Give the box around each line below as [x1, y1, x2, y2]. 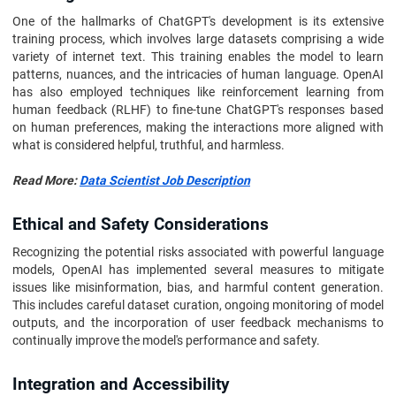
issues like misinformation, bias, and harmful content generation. [12, 280, 384, 294]
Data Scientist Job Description [80, 173, 250, 187]
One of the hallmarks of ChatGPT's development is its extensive [12, 14, 384, 28]
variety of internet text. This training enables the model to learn [12, 49, 384, 64]
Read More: [12, 173, 80, 187]
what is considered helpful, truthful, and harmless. [12, 138, 285, 152]
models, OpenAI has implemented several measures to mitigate [12, 263, 384, 277]
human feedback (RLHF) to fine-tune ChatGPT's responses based [12, 103, 384, 117]
